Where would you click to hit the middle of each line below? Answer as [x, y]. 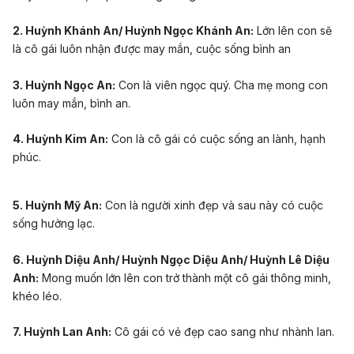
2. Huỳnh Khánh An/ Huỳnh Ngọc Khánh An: [133, 31]
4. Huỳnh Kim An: [60, 139]
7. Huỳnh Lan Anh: [62, 331]
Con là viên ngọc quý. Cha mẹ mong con [222, 85]
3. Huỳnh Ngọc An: [64, 85]
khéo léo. [37, 296]
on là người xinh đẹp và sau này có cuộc [218, 205]
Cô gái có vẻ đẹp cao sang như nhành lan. [223, 331]
